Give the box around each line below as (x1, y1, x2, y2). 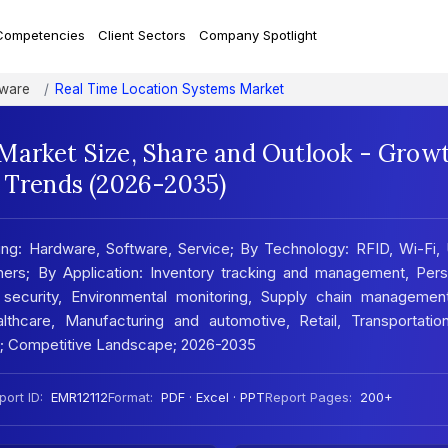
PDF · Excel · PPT (157, 389, 265, 406)
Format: (108, 389, 153, 406)
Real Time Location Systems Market (55, 81, 284, 98)
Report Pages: (265, 389, 352, 406)
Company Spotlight (198, 27, 317, 44)
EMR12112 (47, 389, 108, 406)
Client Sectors (97, 27, 186, 44)
